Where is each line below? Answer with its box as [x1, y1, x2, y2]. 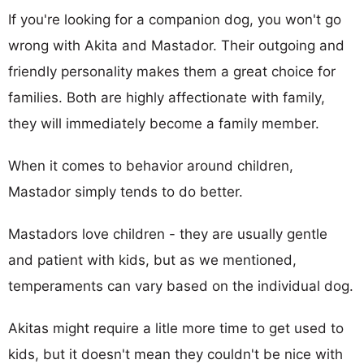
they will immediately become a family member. [8, 115, 319, 132]
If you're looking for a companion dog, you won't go [8, 11, 341, 28]
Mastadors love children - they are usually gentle [8, 225, 327, 242]
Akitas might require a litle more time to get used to [8, 319, 344, 336]
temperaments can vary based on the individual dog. [8, 277, 353, 294]
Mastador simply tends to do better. [8, 183, 243, 200]
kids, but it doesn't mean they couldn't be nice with [8, 345, 343, 362]
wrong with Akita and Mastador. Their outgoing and [8, 37, 344, 54]
